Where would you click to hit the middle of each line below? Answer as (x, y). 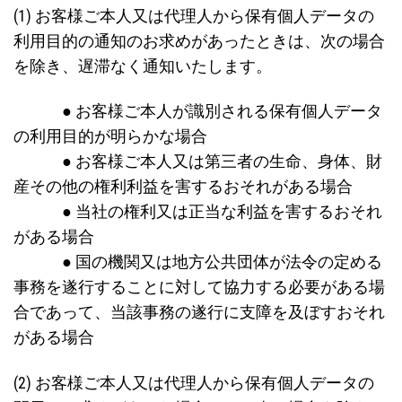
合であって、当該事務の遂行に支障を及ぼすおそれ (199, 313)
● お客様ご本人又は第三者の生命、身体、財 (198, 162)
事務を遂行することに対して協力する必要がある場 (199, 288)
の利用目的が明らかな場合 (110, 137)
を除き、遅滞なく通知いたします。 (143, 66)
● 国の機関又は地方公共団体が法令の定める (198, 262)
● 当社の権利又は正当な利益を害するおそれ (198, 212)
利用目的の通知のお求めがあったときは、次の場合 (199, 41)
